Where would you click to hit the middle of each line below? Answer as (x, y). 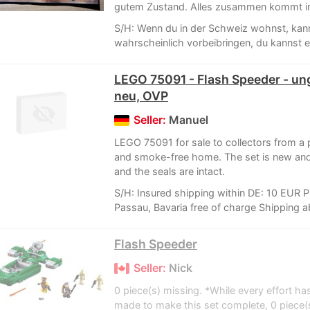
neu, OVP (141, 95)
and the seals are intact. (170, 171)
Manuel (189, 119)
